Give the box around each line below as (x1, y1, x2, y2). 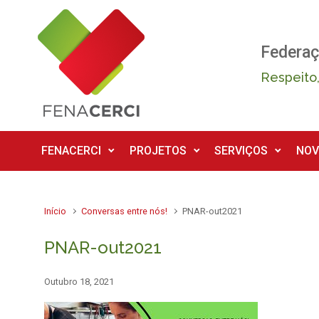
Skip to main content (15, 9, 117, 23)
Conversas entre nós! (81, 206, 168, 216)
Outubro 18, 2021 (44, 276, 114, 287)
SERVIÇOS (214, 144, 268, 157)
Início (44, 206, 66, 216)
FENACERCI (41, 144, 101, 157)
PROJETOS (129, 144, 187, 157)
